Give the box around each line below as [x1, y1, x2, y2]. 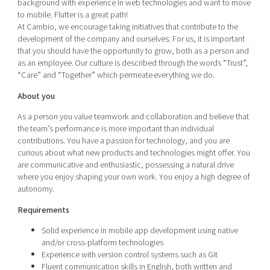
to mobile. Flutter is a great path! [17, 8, 128, 22]
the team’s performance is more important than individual [17, 122, 214, 136]
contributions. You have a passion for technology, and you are [17, 134, 230, 148]
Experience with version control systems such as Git [41, 248, 218, 261]
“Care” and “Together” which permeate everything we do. [17, 69, 215, 82]
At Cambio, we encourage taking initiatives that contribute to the [17, 20, 238, 34]
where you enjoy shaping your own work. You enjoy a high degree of [17, 171, 250, 184]
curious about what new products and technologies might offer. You [17, 146, 250, 160]
